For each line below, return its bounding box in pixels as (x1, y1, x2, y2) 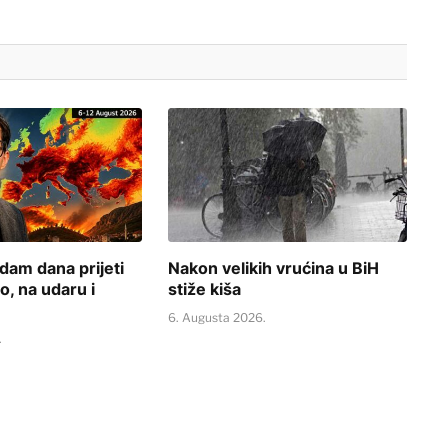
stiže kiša (168, 278, 242, 299)
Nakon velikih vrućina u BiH (168, 257, 380, 278)
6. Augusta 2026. (168, 309, 267, 325)
